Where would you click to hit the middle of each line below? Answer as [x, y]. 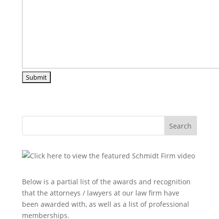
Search [181, 126]
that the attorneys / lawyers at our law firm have [100, 193]
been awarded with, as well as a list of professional [105, 204]
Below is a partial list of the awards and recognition [106, 181]
